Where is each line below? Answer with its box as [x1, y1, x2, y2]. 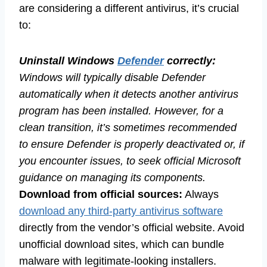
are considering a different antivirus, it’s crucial [19, 2, 239, 15]
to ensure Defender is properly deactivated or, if [19, 138, 244, 151]
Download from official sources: [19, 188, 182, 201]
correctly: [164, 55, 216, 67]
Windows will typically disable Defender [19, 72, 206, 84]
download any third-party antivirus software [19, 205, 223, 218]
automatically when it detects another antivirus [19, 88, 238, 101]
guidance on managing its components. [19, 172, 206, 184]
